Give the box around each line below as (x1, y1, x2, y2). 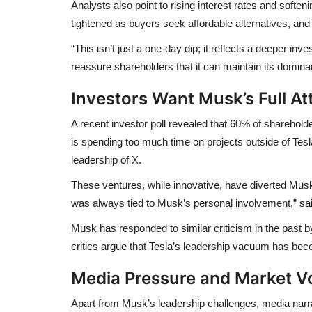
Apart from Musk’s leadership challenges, (71, 297, 262, 309)
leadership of (71, 153, 132, 166)
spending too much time (81, 135, 190, 148)
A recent (71, 117, 111, 130)
